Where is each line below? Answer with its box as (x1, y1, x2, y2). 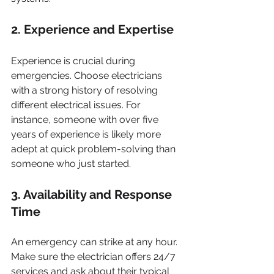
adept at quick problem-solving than (11, 143, 178, 155)
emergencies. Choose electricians (11, 70, 165, 81)
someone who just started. (11, 158, 131, 169)
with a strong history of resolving (11, 84, 160, 96)
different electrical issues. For (11, 99, 143, 111)
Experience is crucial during (11, 55, 138, 67)
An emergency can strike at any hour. (11, 236, 180, 248)
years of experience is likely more (11, 128, 163, 140)
